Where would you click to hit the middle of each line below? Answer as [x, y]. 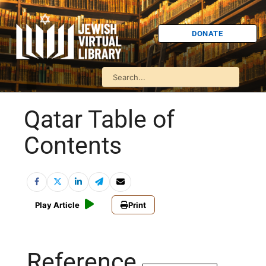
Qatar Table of [99, 120]
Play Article [57, 205]
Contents [73, 146]
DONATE [208, 33]
